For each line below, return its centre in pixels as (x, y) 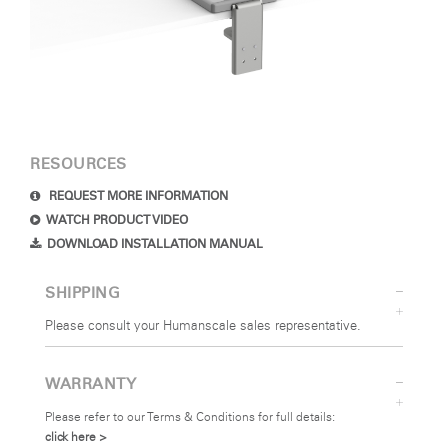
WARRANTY (90, 384)
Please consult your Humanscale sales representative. (205, 326)
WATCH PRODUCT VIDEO (117, 220)
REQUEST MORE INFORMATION (137, 196)
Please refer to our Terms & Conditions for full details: (191, 417)
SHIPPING (82, 293)
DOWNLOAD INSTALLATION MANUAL (155, 244)
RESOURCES (78, 164)
